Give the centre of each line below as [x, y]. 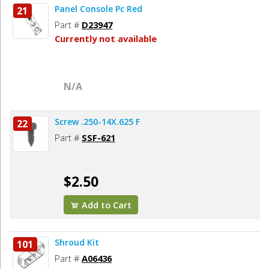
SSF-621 [98, 138]
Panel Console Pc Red [98, 9]
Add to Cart [106, 205]
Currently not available [106, 39]
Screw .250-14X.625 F [97, 122]
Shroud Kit [77, 243]
